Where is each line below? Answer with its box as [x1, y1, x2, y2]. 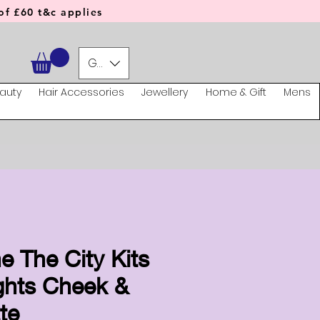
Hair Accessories [38, 85, 124, 100]
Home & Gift [205, 85, 266, 100]
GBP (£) [88, 54, 127, 71]
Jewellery [141, 85, 189, 100]
